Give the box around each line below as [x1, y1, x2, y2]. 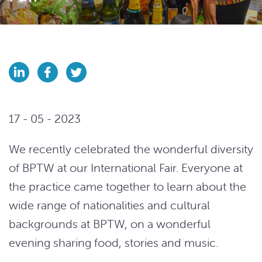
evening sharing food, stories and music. [9, 235, 218, 250]
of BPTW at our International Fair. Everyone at [9, 160, 243, 175]
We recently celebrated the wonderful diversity [9, 142, 253, 156]
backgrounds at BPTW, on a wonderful [9, 216, 211, 231]
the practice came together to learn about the [9, 179, 246, 194]
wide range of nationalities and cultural [9, 198, 210, 212]
